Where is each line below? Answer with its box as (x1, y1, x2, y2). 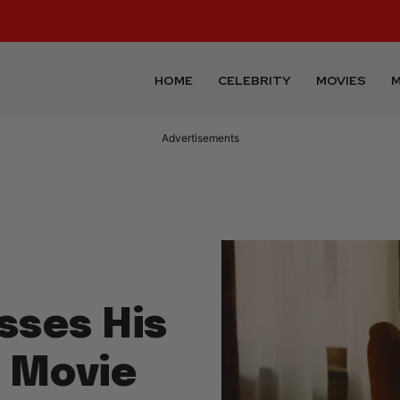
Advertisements (161, 131, 239, 146)
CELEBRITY (218, 71, 292, 88)
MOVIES (316, 71, 367, 88)
